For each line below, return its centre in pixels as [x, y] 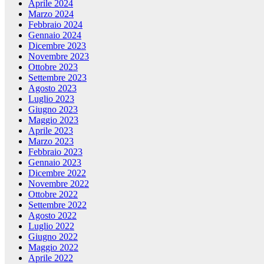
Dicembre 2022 [57, 173]
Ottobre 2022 [53, 194]
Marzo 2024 [51, 14]
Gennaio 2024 [55, 35]
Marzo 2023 [51, 141]
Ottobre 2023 [53, 67]
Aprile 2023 [51, 131]
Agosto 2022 [52, 216]
